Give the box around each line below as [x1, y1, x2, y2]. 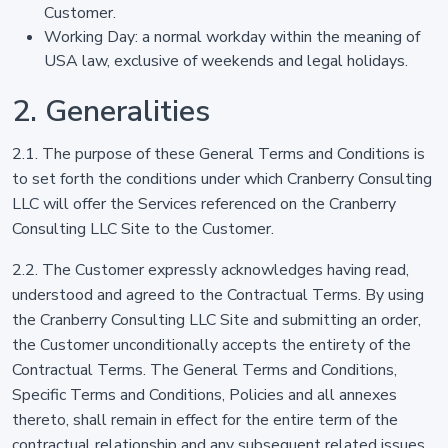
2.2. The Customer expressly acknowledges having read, [12, 259, 409, 281]
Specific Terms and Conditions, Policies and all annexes [12, 384, 397, 406]
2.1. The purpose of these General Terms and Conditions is [12, 143, 425, 165]
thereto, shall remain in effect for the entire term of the [12, 409, 398, 431]
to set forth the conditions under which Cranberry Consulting [12, 168, 432, 190]
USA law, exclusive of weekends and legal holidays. [44, 50, 408, 72]
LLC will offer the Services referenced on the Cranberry [12, 193, 396, 215]
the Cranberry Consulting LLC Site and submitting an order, [12, 309, 421, 331]
